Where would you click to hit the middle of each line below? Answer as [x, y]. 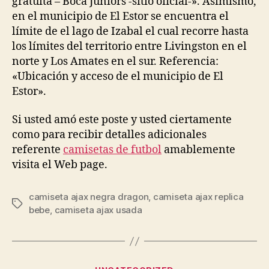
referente [38, 150]
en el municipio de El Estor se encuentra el [120, 16]
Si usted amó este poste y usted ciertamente [122, 120]
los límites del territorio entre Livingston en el [129, 46]
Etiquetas [32, 204]
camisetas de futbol [112, 150]
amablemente [198, 150]
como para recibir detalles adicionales [109, 135]
